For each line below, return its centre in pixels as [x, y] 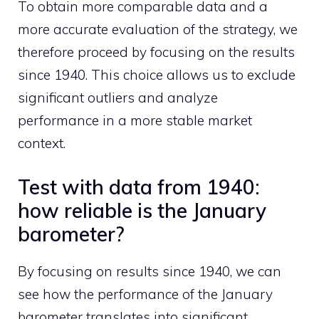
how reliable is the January [142, 210]
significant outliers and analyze [118, 98]
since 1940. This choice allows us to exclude [157, 75]
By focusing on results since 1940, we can [150, 271]
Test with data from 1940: [139, 187]
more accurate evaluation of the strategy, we [158, 29]
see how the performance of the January [145, 294]
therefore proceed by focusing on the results [156, 52]
